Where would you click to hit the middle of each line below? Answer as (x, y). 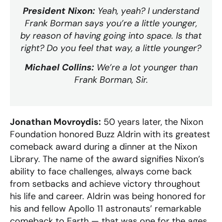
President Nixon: (59, 11)
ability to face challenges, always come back (101, 172)
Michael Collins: (59, 68)
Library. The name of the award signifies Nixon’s (107, 159)
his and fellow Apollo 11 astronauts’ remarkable (106, 209)
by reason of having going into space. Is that (111, 35)
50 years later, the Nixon (152, 122)
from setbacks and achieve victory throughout (105, 184)
